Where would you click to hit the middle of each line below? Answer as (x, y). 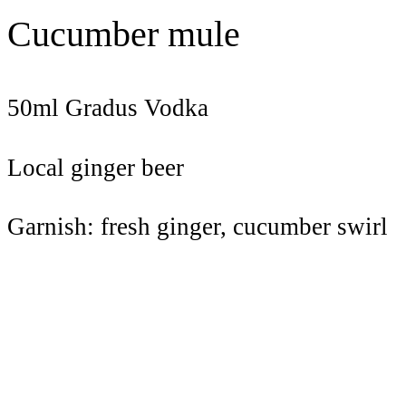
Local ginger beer (96, 167)
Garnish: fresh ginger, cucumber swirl (198, 227)
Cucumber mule (124, 34)
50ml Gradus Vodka (108, 108)
